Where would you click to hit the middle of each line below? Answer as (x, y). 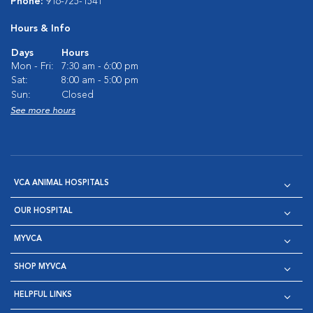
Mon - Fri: (32, 66)
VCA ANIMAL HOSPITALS (61, 183)
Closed (78, 95)
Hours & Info (41, 29)
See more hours (43, 111)
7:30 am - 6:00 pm (100, 66)
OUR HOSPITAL (43, 211)
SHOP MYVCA (40, 267)
